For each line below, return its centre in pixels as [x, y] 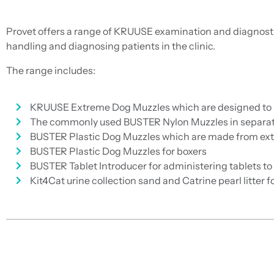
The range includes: [51, 70]
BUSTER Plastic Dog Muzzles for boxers [118, 151]
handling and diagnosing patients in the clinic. [111, 46]
